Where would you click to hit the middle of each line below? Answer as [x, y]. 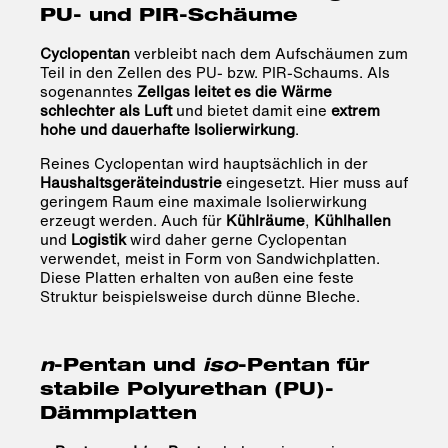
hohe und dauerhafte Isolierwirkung [167, 129]
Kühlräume [265, 220]
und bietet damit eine [251, 110]
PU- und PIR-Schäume [169, 17]
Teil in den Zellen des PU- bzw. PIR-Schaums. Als [215, 72]
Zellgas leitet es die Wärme [232, 91]
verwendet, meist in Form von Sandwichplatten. [210, 258]
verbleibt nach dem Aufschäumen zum [269, 53]
